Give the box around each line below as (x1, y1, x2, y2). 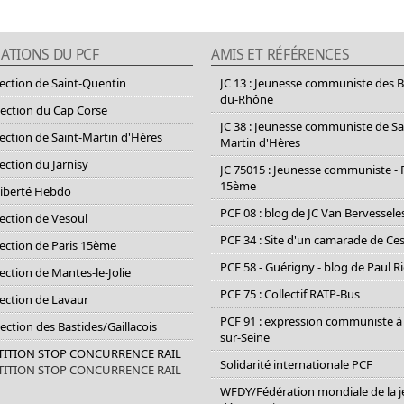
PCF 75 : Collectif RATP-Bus (220, 285, 360, 302)
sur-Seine (220, 328, 270, 345)
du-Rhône (220, 90, 273, 107)
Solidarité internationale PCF (220, 355, 372, 372)
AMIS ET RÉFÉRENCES (211, 43, 350, 64)
